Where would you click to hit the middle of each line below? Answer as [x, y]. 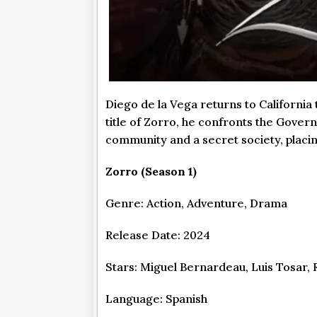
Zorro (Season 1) [151, 172]
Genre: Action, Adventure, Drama [196, 203]
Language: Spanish [156, 299]
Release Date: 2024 [158, 235]
